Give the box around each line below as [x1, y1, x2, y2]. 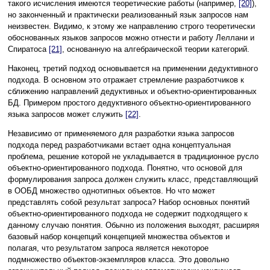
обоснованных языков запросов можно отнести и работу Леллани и [8, 33, 254, 43]
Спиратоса [8, 45, 49, 54]
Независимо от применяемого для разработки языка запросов [8, 129, 234, 139]
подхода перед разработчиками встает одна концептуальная [8, 140, 231, 150]
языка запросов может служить [8, 110, 125, 119]
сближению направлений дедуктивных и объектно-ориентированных [8, 87, 257, 96]
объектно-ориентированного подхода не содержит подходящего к [8, 209, 248, 219]
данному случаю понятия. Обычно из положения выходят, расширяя [8, 221, 259, 230]
